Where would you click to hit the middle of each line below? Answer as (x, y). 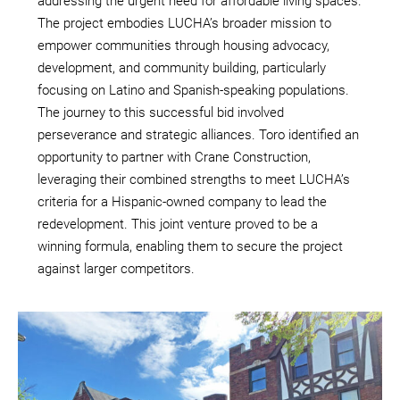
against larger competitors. (116, 269)
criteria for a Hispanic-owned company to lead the (182, 202)
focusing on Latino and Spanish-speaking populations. (193, 91)
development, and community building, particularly (182, 68)
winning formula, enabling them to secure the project (190, 247)
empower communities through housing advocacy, (183, 46)
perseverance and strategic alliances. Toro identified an (198, 135)
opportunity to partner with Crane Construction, (174, 158)
